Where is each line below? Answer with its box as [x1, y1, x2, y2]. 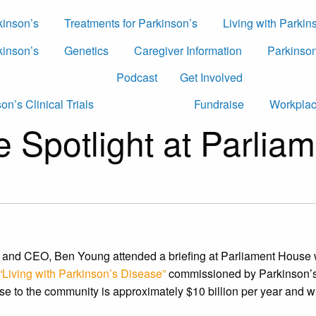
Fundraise [194, 96, 244, 113]
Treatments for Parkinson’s [64, 15, 197, 32]
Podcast [116, 68, 157, 85]
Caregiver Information [134, 42, 242, 59]
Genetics [64, 42, 109, 59]
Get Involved [180, 68, 243, 85]
